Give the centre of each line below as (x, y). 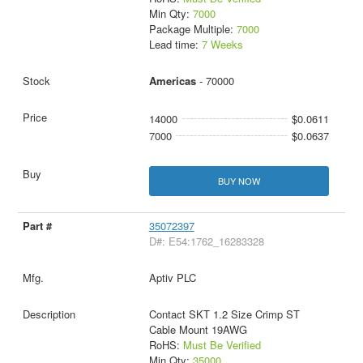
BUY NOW (239, 181)
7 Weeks (222, 44)
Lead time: (175, 44)
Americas (172, 80)
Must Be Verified (222, 345)
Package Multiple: (192, 28)
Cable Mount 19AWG (198, 330)
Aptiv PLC (172, 278)
